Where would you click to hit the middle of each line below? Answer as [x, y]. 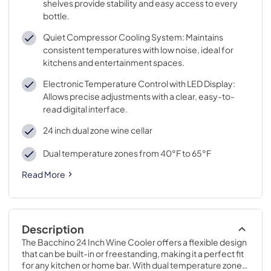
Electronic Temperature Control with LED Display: [139, 83]
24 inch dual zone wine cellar [97, 130]
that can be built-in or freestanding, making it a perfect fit [133, 253]
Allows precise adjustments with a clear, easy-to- [139, 96]
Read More [44, 174]
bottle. [56, 16]
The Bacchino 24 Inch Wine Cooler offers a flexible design [134, 242]
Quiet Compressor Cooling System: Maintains [133, 37]
